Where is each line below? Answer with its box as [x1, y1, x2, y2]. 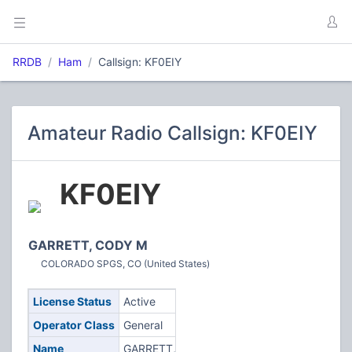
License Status [32, 295, 112, 308]
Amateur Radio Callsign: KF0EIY [27, 121, 317, 145]
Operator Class [32, 318, 115, 332]
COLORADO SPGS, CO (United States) [41, 258, 210, 269]
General [123, 318, 163, 332]
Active [123, 295, 156, 308]
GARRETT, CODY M [28, 237, 148, 253]
